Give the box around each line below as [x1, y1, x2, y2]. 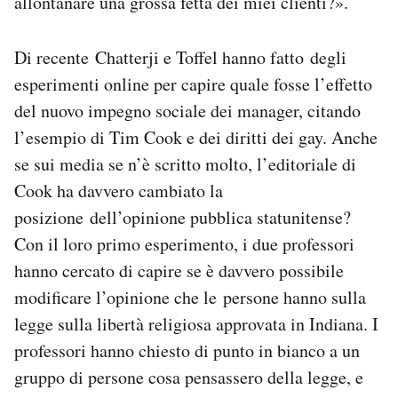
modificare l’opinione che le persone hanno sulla [14, 285, 366, 310]
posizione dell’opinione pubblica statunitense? [14, 205, 351, 230]
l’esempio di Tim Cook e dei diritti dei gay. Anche [14, 125, 378, 150]
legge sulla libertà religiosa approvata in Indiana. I [14, 312, 378, 337]
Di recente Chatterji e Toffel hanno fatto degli [14, 45, 346, 70]
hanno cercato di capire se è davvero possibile [14, 259, 344, 283]
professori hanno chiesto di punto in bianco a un [14, 338, 360, 363]
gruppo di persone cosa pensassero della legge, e [14, 365, 363, 390]
